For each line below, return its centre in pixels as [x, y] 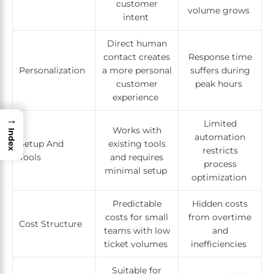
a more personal [137, 71]
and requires [137, 157]
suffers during [220, 71]
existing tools [137, 144]
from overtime [220, 217]
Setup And [41, 144]
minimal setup [137, 171]
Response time [220, 57]
